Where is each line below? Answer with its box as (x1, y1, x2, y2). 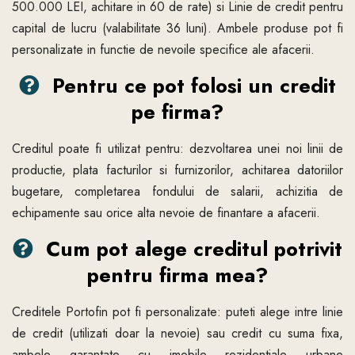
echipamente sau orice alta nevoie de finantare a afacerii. (12, 204, 320, 223)
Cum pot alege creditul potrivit (40, 235, 342, 265)
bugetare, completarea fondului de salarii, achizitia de (12, 182, 343, 201)
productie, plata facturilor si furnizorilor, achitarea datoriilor (12, 161, 343, 180)
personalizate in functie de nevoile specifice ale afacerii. (12, 40, 315, 59)
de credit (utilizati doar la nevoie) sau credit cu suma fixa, (12, 324, 343, 343)
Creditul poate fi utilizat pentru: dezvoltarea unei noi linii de (12, 139, 343, 158)
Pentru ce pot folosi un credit (46, 71, 336, 101)
